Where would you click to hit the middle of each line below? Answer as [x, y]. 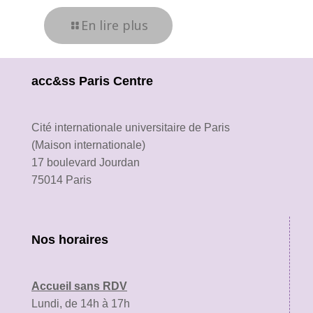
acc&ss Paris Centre [92, 81]
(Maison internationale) [88, 145]
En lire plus [115, 25]
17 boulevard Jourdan [86, 162]
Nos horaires [70, 239]
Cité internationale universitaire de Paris [131, 127]
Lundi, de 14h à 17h [81, 303]
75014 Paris [61, 180]
